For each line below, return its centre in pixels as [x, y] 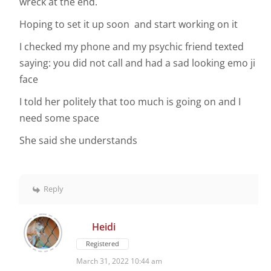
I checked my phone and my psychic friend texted [132, 47]
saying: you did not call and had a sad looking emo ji [137, 63]
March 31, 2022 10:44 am [119, 261]
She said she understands [78, 141]
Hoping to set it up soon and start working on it [129, 24]
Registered [103, 244]
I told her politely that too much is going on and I [130, 102]
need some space [59, 118]
